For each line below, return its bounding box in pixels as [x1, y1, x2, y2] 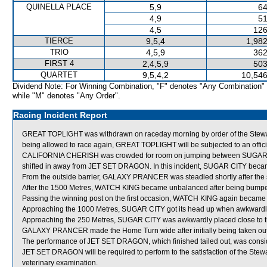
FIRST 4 [44, 59, 74, 68]
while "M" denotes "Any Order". [13, 91, 120, 100]
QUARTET [41, 70, 77, 79]
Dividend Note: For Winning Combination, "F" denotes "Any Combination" [13, 82, 265, 91]
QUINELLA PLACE [26, 2, 92, 11]
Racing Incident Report [13, 110, 107, 120]
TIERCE [45, 36, 73, 45]
